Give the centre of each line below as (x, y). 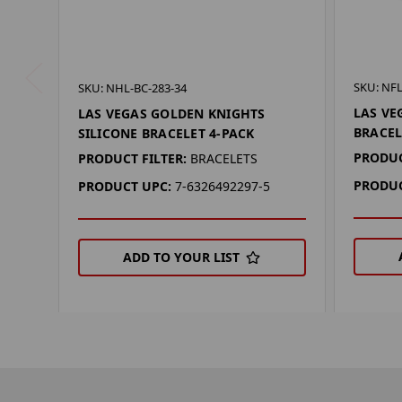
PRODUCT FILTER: (132, 159)
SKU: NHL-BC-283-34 (132, 88)
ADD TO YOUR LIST (182, 258)
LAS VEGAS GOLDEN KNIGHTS (171, 114)
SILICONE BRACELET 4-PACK (166, 134)
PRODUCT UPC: (124, 187)
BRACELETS (223, 159)
